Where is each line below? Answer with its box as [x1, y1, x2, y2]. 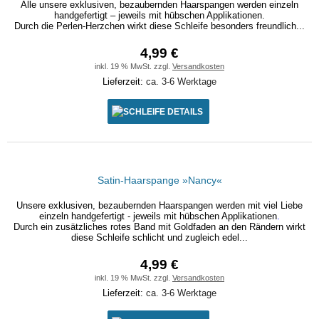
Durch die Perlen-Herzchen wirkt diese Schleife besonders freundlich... [14, 21, 305, 31]
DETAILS [167, 107, 203, 116]
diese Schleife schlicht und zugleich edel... [71, 232, 248, 243]
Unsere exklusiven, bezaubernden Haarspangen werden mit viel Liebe [16, 200, 303, 211]
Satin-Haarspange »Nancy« [97, 174, 222, 186]
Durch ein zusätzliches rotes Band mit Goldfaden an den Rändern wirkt [14, 221, 305, 232]
